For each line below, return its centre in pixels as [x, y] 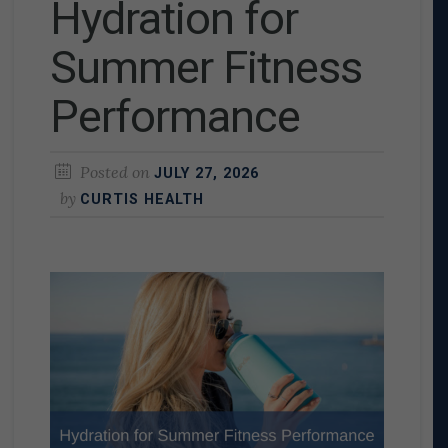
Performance [174, 116]
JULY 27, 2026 [206, 173]
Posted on [114, 172]
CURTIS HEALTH [141, 199]
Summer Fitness [205, 67]
